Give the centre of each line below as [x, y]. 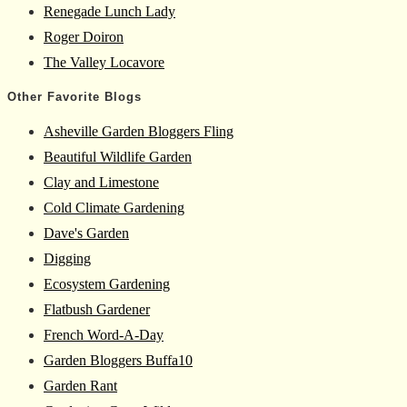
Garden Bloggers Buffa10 [118, 360]
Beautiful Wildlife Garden [118, 156]
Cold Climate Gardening [114, 207]
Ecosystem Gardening [107, 283]
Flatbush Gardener [97, 309]
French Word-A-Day [104, 334]
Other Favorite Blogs [74, 97]
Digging [67, 258]
